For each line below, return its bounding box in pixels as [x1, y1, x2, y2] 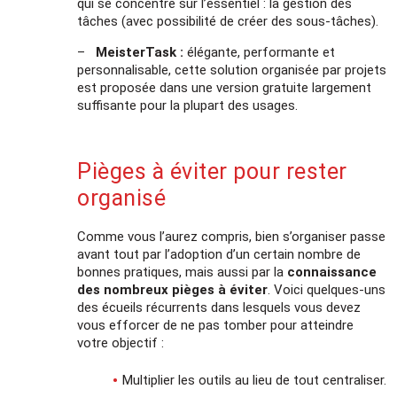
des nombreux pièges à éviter [77, 281, 269, 298]
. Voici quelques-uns [268, 281, 386, 298]
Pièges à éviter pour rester [77, 158, 347, 184]
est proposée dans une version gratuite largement [77, 79, 372, 96]
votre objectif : [77, 334, 165, 351]
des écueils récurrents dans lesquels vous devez [77, 299, 362, 315]
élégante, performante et [187, 43, 336, 60]
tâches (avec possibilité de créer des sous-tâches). [77, 12, 379, 29]
